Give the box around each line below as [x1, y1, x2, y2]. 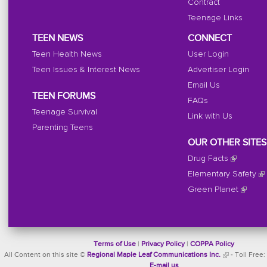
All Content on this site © [4, 252, 87, 259]
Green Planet [187, 185, 238, 194]
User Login [187, 50, 229, 58]
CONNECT [187, 34, 232, 44]
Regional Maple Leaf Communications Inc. [86, 252, 221, 259]
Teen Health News [32, 50, 102, 58]
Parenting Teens [32, 123, 93, 132]
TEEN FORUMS [32, 92, 95, 101]
